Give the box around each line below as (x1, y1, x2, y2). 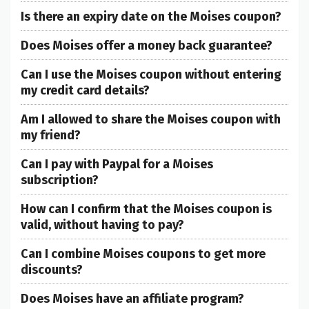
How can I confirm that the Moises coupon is (21, 201, 272, 217)
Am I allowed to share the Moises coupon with (21, 112, 281, 128)
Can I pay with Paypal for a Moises (21, 157, 213, 172)
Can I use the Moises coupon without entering (21, 67, 281, 83)
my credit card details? (21, 83, 150, 99)
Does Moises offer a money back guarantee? (21, 38, 272, 54)
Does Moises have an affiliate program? (21, 291, 244, 307)
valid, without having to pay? (21, 217, 184, 233)
